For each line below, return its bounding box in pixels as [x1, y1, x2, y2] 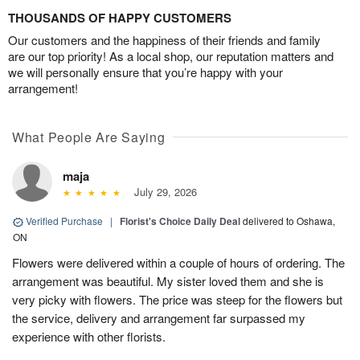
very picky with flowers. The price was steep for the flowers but [12, 291, 342, 309]
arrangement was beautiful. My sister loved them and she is [12, 272, 324, 290]
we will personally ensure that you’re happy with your [8, 63, 283, 81]
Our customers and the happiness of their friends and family [8, 31, 321, 49]
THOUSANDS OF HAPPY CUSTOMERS [8, 9, 231, 27]
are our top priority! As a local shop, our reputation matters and [8, 47, 333, 65]
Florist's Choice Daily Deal [120, 214, 240, 229]
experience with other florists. [12, 328, 166, 346]
